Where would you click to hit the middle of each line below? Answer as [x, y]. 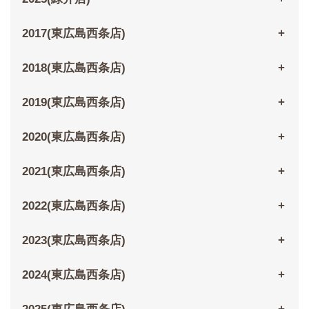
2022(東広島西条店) [73, 206]
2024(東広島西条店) [73, 275]
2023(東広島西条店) [73, 241]
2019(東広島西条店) [73, 103]
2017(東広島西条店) [73, 34]
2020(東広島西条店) [73, 137]
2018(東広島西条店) [73, 68]
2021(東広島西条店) [73, 172]
